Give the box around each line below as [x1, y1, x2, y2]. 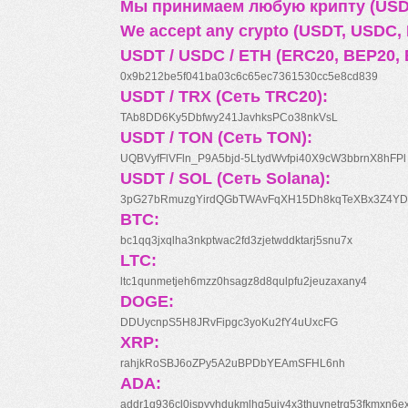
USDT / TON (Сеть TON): [120, 128, 312, 147]
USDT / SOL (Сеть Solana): [120, 169, 331, 188]
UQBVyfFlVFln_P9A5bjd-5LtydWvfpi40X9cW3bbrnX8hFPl [120, 152, 406, 165]
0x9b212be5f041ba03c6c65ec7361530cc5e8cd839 [120, 70, 378, 83]
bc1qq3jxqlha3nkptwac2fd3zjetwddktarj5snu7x [120, 234, 352, 247]
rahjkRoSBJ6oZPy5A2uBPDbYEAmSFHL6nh [120, 357, 345, 370]
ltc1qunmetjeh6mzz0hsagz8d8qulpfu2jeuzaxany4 [120, 275, 367, 288]
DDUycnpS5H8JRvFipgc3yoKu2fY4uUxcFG [120, 316, 338, 329]
